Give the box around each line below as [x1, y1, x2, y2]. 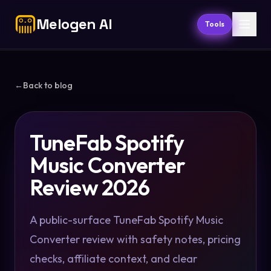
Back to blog [23, 80, 73, 91]
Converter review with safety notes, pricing [30, 232, 241, 246]
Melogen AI [36, 15, 112, 33]
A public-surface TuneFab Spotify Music [30, 213, 223, 227]
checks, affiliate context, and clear [30, 252, 197, 266]
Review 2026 [30, 174, 150, 201]
